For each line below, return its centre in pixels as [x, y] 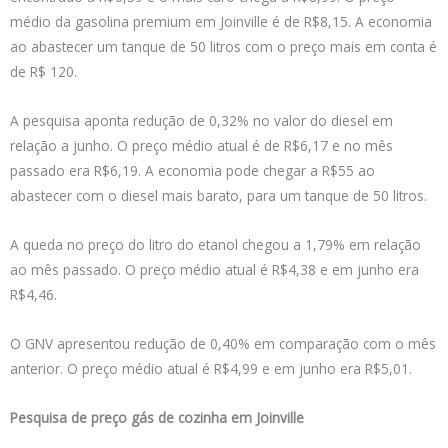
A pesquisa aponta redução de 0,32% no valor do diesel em [201, 120]
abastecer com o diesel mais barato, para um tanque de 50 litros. [218, 195]
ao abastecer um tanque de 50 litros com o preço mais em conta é [223, 46]
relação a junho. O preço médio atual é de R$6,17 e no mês [201, 145]
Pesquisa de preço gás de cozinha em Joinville [157, 417]
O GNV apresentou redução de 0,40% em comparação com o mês [223, 343]
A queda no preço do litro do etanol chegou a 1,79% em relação [215, 244]
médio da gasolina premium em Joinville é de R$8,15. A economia [221, 21]
